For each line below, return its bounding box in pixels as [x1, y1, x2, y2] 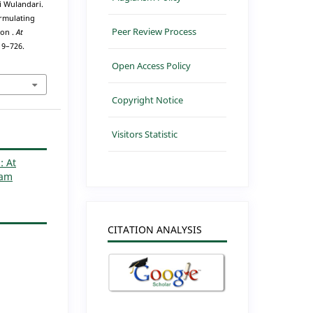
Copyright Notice [112, 93, 184, 106]
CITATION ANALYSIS [108, 222, 203, 236]
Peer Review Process [112, 24, 197, 38]
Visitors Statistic [112, 127, 178, 140]
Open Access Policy [112, 59, 191, 72]
